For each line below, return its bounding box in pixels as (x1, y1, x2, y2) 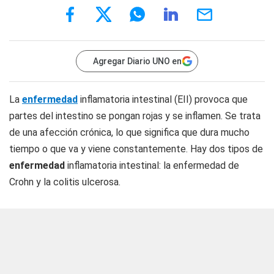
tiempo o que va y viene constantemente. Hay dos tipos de (9, 143, 263, 155)
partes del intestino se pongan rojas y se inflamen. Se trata (9, 110, 261, 122)
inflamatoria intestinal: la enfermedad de (67, 160, 239, 171)
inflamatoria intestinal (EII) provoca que (78, 94, 248, 105)
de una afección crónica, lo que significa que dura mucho (9, 127, 250, 138)
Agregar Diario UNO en (93, 56, 182, 66)
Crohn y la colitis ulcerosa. (9, 176, 120, 188)
